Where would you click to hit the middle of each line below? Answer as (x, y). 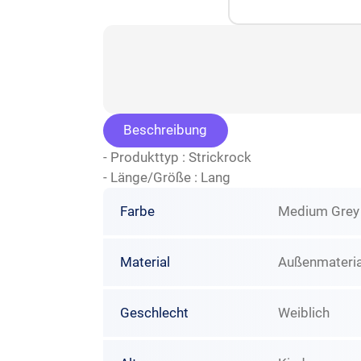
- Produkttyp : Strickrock (177, 157)
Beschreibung (165, 130)
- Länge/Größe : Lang (166, 177)
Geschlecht (154, 313)
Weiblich (304, 313)
